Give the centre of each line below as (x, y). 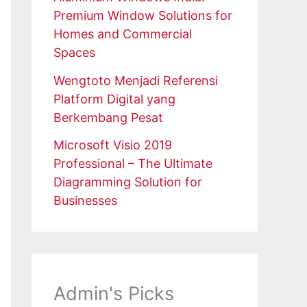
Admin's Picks (114, 294)
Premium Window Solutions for (143, 16)
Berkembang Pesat (108, 117)
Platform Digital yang (114, 99)
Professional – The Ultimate (133, 164)
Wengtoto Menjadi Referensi (136, 80)
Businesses (85, 201)
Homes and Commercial (123, 34)
